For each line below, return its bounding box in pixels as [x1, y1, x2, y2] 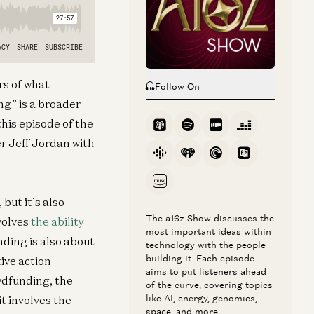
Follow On [155, 81, 200, 93]
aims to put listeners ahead [146, 266, 266, 278]
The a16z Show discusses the [146, 212, 274, 224]
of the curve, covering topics [146, 279, 273, 291]
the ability [31, 214, 84, 228]
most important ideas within [146, 226, 271, 238]
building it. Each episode [146, 252, 254, 264]
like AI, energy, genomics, [146, 292, 257, 304]
